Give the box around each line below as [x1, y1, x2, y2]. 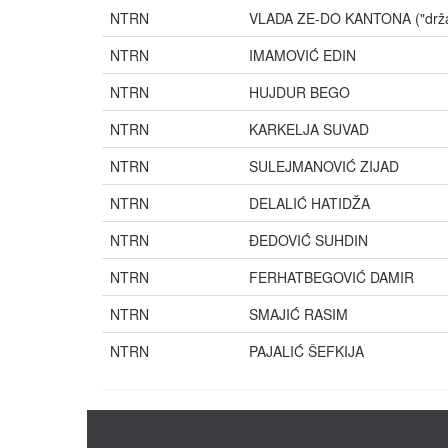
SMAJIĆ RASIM [249, 304, 348, 324]
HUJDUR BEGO [249, 82, 350, 102]
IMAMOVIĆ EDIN [249, 45, 356, 65]
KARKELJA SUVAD [249, 119, 369, 139]
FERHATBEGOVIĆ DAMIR [249, 267, 414, 287]
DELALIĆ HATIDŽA [249, 193, 370, 213]
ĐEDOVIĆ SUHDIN [249, 230, 368, 250]
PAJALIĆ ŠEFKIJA [249, 341, 364, 361]
